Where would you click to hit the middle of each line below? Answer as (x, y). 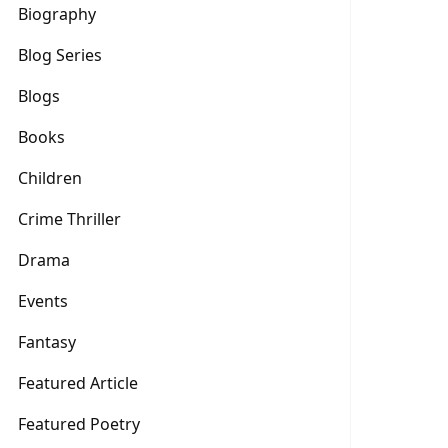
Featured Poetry (79, 424)
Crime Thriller (69, 219)
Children (50, 178)
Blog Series (60, 55)
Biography (57, 14)
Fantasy (47, 342)
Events (43, 301)
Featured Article (78, 383)
